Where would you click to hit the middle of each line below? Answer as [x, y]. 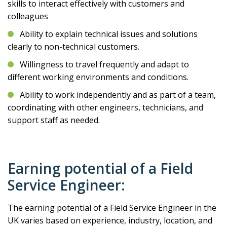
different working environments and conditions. [98, 77]
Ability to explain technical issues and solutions [109, 34]
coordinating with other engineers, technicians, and [105, 107]
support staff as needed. [54, 120]
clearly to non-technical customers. [73, 47]
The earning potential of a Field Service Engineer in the [112, 208]
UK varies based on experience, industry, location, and [110, 220]
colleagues [28, 16]
